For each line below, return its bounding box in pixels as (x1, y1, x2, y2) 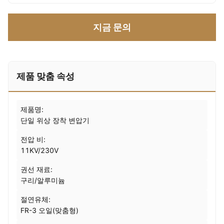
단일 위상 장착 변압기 (20, 116, 89, 124)
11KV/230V (20, 146, 58, 154)
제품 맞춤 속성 (16, 71, 74, 81)
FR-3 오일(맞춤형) (20, 206, 78, 214)
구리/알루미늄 (20, 176, 65, 184)
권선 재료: (20, 165, 52, 173)
